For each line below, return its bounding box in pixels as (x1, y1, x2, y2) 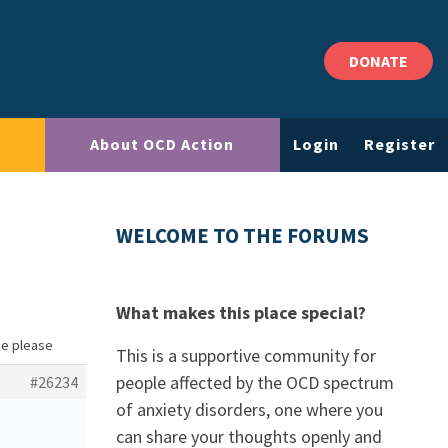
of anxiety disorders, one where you (116, 398, 383, 421)
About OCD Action (90, 134, 235, 155)
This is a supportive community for (116, 344, 376, 367)
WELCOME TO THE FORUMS (116, 223, 369, 249)
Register (364, 134, 436, 155)
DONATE (349, 51, 408, 71)
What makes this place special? (116, 301, 366, 324)
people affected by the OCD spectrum (116, 371, 394, 394)
